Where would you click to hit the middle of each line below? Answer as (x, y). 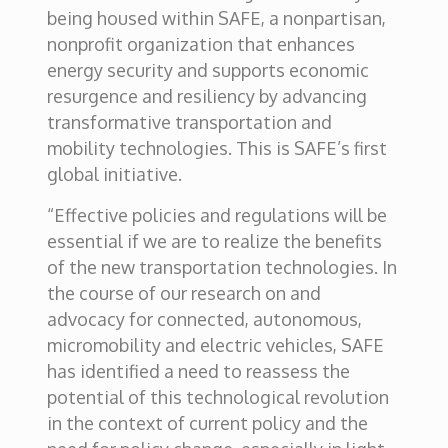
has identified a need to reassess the (198, 371)
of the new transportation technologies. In (221, 267)
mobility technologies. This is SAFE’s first (216, 148)
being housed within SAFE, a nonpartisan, (216, 18)
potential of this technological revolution (217, 397)
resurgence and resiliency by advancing (206, 96)
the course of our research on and (183, 293)
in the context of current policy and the (207, 423)
